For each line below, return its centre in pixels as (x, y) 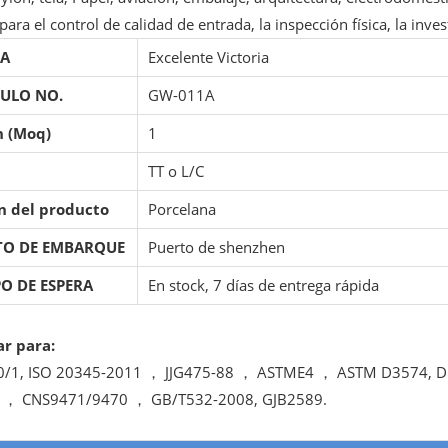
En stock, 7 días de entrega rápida (263, 285)
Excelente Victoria (208, 57)
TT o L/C (176, 171)
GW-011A (183, 95)
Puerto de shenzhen (216, 247)
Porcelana (182, 209)
